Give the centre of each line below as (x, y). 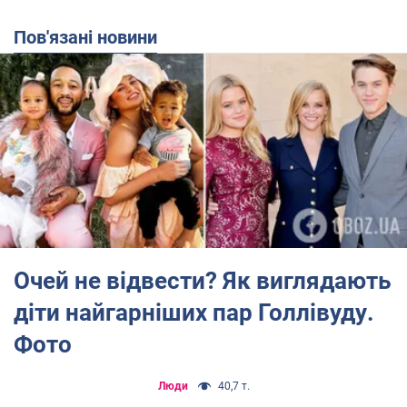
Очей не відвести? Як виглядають (203, 280)
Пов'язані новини (92, 37)
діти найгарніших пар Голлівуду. (194, 312)
